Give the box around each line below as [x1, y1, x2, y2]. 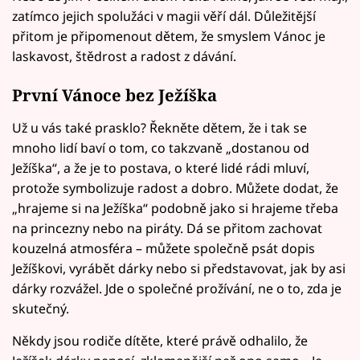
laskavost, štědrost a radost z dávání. [12, 47, 236, 65]
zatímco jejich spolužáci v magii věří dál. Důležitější [12, 6, 316, 25]
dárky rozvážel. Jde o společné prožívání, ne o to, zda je [12, 280, 342, 298]
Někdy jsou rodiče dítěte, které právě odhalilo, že [12, 332, 308, 350]
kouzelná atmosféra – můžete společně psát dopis [12, 239, 315, 258]
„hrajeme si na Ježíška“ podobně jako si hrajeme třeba [12, 199, 338, 218]
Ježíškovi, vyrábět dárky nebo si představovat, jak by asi [12, 260, 346, 278]
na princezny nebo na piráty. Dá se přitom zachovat [12, 219, 322, 238]
